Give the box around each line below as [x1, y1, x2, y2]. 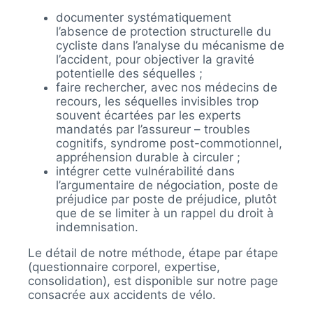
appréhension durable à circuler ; [55, 150, 240, 164]
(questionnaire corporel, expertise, [27, 259, 220, 274]
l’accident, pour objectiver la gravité [55, 52, 254, 66]
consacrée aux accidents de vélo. [27, 287, 216, 302]
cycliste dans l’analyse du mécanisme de [55, 38, 284, 52]
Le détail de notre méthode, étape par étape [27, 245, 278, 260]
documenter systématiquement [55, 10, 231, 24]
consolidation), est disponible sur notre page [27, 273, 278, 288]
